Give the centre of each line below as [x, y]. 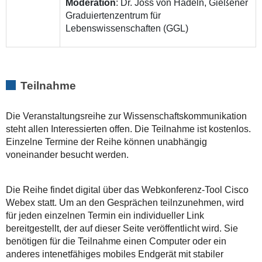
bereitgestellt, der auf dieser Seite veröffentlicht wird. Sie [122, 229]
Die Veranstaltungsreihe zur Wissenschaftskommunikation [126, 116]
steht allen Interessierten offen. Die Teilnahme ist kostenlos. [128, 129]
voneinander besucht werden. [67, 155]
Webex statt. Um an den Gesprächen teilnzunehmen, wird [125, 203]
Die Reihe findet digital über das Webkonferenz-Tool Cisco [127, 190]
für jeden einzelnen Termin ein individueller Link [105, 216]
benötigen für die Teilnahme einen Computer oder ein [116, 242]
